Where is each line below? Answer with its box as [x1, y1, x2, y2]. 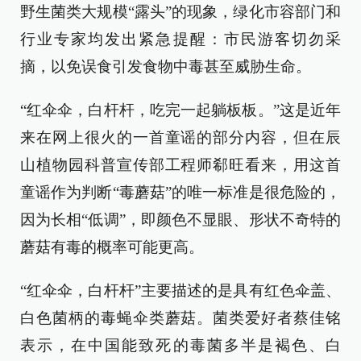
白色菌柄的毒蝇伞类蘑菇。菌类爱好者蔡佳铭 [20, 309, 341, 326]
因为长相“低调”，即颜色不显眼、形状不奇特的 [20, 211, 341, 228]
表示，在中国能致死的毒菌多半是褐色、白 [20, 337, 341, 354]
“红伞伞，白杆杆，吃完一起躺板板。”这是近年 [20, 102, 341, 118]
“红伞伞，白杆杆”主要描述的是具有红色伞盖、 [20, 282, 341, 299]
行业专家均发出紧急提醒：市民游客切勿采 [20, 31, 341, 48]
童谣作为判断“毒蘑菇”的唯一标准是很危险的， [20, 184, 341, 201]
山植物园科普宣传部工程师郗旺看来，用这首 [20, 156, 341, 173]
